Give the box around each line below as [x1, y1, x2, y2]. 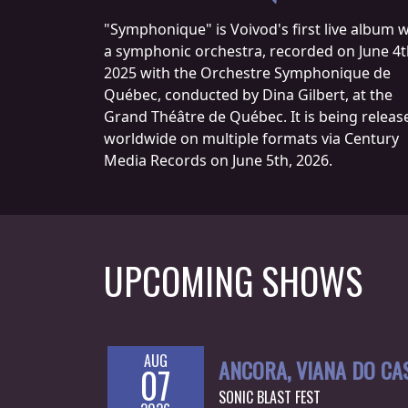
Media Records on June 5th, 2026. [104, 150, 332, 171]
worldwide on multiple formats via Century [104, 128, 399, 149]
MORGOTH [44, 302, 102, 324]
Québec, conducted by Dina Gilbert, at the [104, 85, 393, 106]
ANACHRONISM [44, 375, 127, 397]
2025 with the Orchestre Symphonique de [104, 63, 391, 84]
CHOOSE [44, 131, 111, 164]
